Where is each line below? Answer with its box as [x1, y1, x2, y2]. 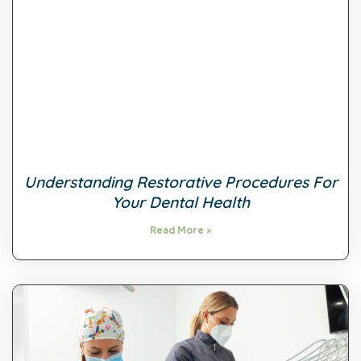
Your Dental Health [111, 193, 250, 213]
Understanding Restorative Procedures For [23, 172, 338, 193]
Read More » [149, 224, 212, 238]
